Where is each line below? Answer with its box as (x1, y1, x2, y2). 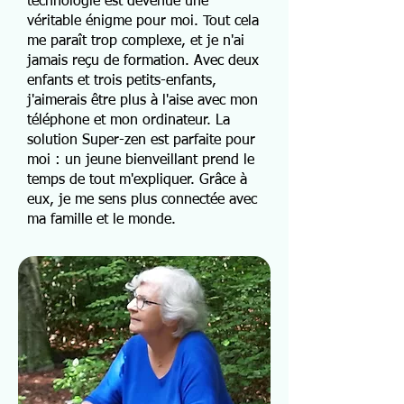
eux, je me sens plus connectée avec (27, 193, 257, 207)
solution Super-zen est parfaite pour (27, 133, 255, 148)
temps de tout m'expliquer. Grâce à (27, 173, 247, 188)
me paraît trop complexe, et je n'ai (27, 34, 244, 49)
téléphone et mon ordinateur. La (27, 114, 230, 128)
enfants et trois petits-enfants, (27, 74, 216, 88)
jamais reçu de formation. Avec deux (27, 54, 259, 69)
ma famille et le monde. (27, 213, 176, 227)
